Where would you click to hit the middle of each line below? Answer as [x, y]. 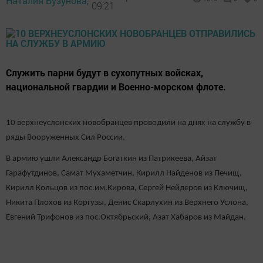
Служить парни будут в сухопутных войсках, [104, 73]
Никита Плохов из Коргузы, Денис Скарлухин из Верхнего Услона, [127, 203]
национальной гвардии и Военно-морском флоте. [116, 87]
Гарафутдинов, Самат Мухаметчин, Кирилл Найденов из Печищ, [124, 173]
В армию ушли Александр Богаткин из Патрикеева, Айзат [111, 159]
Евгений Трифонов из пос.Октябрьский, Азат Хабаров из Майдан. [126, 217]
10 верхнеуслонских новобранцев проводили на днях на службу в [128, 123]
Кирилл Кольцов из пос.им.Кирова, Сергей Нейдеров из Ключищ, [127, 188]
